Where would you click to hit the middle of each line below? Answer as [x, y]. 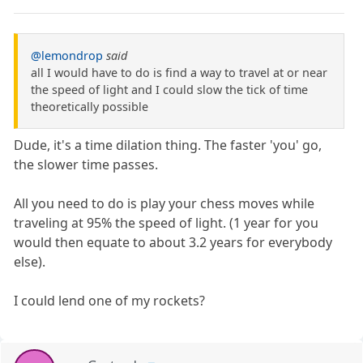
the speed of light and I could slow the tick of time [169, 89]
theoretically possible [90, 106]
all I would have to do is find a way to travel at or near [179, 72]
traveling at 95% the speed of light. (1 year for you [167, 222]
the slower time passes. [86, 164]
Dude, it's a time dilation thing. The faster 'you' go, [168, 145]
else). [30, 261]
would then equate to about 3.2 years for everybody [173, 242]
